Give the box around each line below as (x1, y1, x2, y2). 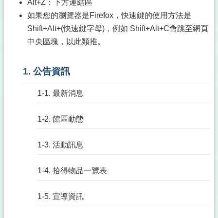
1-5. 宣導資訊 (37, 192, 84, 200)
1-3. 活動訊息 (37, 141, 84, 149)
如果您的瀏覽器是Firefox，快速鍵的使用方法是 (27, 11, 191, 19)
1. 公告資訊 (23, 66, 70, 76)
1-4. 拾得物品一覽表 (37, 166, 107, 175)
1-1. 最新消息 (37, 89, 84, 97)
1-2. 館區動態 (37, 115, 84, 123)
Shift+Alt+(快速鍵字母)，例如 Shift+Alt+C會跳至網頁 (27, 24, 208, 33)
